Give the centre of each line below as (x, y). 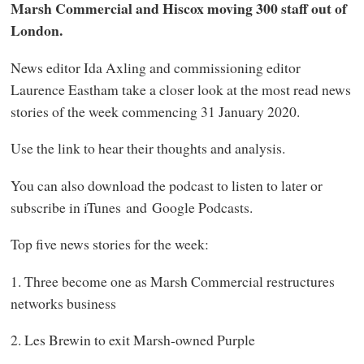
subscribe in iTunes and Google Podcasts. (131, 207)
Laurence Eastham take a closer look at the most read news (180, 89)
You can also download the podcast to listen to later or (166, 185)
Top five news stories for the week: (112, 244)
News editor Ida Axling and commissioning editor (155, 67)
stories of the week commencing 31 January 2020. (157, 111)
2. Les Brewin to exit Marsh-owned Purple (132, 340)
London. (36, 30)
